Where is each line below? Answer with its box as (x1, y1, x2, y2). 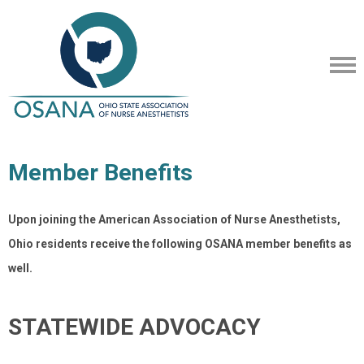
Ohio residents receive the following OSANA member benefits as (8, 237, 352, 250)
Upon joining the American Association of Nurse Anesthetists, (8, 213, 340, 226)
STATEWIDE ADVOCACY (8, 314, 261, 340)
